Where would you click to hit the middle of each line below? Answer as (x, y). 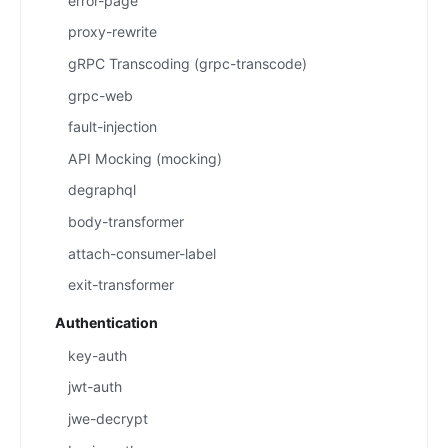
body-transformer (126, 222)
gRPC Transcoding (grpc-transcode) (188, 63)
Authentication (106, 322)
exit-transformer (121, 285)
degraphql (102, 190)
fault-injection (113, 127)
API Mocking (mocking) (145, 158)
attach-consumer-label (142, 253)
